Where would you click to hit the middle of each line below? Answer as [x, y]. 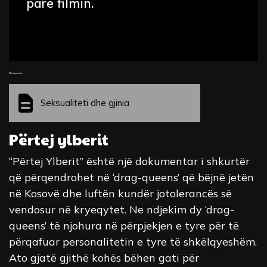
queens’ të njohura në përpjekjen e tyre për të [124, 225]
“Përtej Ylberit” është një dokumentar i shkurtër [129, 161]
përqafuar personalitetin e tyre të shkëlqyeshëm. [133, 241]
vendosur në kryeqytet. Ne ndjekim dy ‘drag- [122, 209]
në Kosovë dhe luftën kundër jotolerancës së [120, 193]
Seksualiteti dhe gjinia [85, 103]
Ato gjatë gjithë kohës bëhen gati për [104, 257]
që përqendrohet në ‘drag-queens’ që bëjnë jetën [131, 177]
